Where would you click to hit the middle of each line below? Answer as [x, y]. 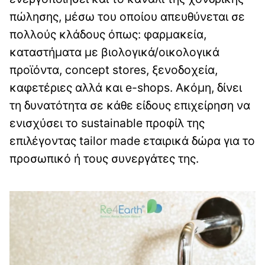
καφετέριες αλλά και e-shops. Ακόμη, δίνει [126, 88]
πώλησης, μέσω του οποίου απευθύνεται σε [127, 17]
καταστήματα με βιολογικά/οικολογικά [114, 52]
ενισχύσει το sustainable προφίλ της [107, 123]
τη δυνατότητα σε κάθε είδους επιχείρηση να [130, 106]
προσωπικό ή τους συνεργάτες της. [104, 159]
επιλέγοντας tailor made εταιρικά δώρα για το [132, 141]
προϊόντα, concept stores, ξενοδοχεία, [114, 70]
